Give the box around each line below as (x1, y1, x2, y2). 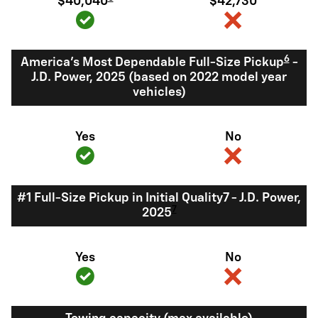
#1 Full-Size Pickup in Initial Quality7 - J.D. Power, (17, 192, 301, 205)
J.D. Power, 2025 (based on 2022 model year (31, 71, 287, 84)
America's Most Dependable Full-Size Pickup (20, 56, 284, 70)
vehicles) (132, 86, 186, 99)
